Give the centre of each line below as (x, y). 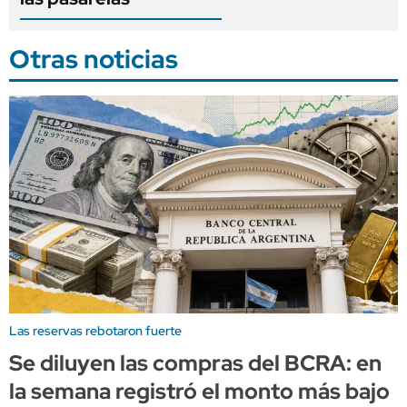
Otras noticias (94, 59)
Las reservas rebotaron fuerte (95, 330)
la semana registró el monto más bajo (199, 391)
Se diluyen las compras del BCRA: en (195, 362)
